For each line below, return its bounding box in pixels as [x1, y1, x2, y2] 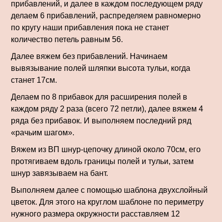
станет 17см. [11, 76, 57, 84]
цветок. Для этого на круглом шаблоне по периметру [11, 198, 204, 206]
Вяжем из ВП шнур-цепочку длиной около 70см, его [11, 145, 201, 154]
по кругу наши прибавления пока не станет [11, 23, 169, 32]
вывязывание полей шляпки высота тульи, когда [11, 64, 190, 72]
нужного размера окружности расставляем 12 [11, 210, 180, 218]
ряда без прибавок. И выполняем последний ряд [11, 116, 191, 125]
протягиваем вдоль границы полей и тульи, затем [11, 157, 194, 166]
